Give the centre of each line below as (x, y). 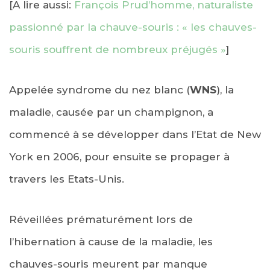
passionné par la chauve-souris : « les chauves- (133, 27)
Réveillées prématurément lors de (101, 219)
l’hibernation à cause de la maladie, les (111, 241)
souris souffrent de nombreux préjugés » (118, 49)
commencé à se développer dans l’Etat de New (135, 134)
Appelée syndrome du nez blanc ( (99, 89)
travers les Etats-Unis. (67, 179)
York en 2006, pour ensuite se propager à (119, 156)
